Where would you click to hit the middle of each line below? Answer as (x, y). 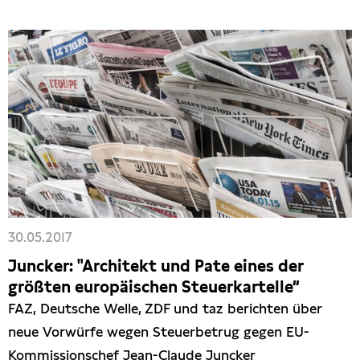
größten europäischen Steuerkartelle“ (154, 287)
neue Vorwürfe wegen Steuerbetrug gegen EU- (159, 332)
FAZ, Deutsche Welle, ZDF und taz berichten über (165, 309)
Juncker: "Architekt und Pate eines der (155, 266)
